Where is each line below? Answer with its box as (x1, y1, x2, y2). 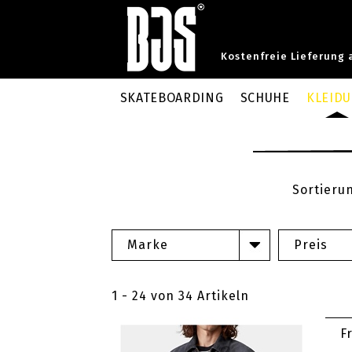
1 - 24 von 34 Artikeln (112, 288, 249, 303)
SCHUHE (240, 90, 290, 105)
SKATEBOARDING (119, 90, 224, 105)
